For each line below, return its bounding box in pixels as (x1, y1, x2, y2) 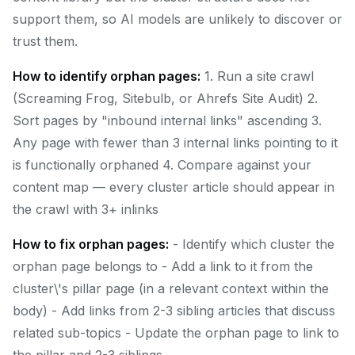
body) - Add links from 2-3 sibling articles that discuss (13, 303, 335, 319)
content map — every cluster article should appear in (13, 179, 334, 195)
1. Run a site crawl (200, 68, 314, 84)
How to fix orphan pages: (13, 236, 169, 252)
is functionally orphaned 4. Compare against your (13, 157, 311, 173)
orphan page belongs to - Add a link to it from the (13, 258, 313, 274)
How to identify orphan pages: (13, 68, 200, 84)
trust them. (13, 33, 78, 49)
